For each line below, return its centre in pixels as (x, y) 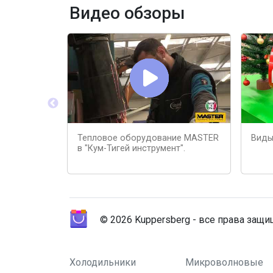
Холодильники (103, 262)
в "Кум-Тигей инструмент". (131, 148)
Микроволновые (224, 262)
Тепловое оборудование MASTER (148, 138)
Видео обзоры (127, 13)
